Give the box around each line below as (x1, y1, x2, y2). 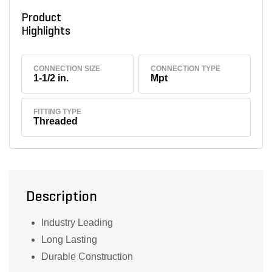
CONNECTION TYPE (151, 64, 221, 73)
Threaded (33, 116, 78, 127)
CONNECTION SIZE (33, 64, 101, 73)
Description (26, 190, 97, 205)
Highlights (21, 25, 75, 38)
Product (21, 12, 61, 24)
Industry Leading (41, 217, 113, 228)
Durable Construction (41, 251, 133, 262)
